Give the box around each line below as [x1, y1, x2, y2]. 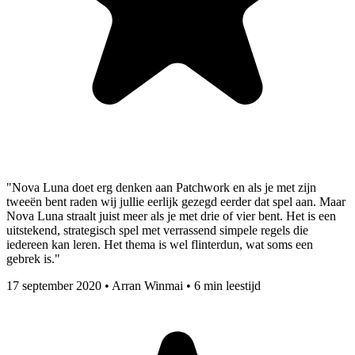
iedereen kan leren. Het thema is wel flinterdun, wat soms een [6, 238, 313, 252]
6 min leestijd [194, 279, 261, 293]
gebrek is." [6, 252, 60, 266]
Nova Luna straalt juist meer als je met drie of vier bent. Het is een [6, 209, 336, 223]
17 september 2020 [6, 279, 101, 293]
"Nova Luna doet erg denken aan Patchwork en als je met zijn [6, 181, 316, 195]
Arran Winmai [112, 279, 183, 293]
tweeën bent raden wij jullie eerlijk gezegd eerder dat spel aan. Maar [6, 195, 345, 209]
